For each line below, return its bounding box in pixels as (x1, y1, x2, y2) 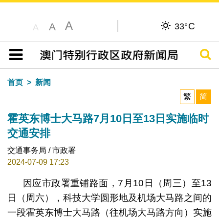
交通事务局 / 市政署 (7, 146, 76, 154)
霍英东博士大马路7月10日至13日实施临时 (7, 112, 209, 125)
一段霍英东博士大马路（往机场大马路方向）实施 (7, 207, 212, 218)
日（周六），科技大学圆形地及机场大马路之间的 (7, 192, 212, 203)
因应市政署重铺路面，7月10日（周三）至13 (22, 177, 212, 188)
